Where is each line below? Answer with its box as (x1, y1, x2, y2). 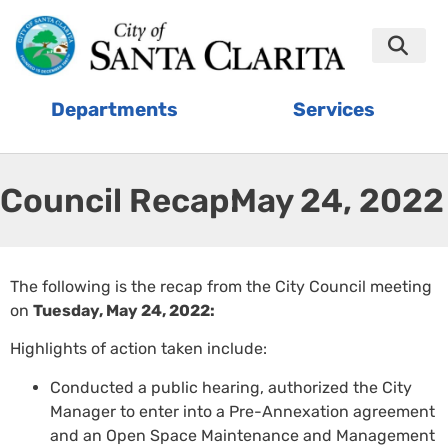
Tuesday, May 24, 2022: (33, 301, 215, 321)
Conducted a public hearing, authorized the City (50, 377, 412, 397)
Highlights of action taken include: (10, 339, 267, 359)
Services (292, 97, 375, 121)
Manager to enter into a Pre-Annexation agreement (50, 401, 435, 421)
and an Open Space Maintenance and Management (50, 425, 435, 445)
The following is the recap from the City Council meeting (10, 277, 432, 297)
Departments (51, 97, 178, 121)
